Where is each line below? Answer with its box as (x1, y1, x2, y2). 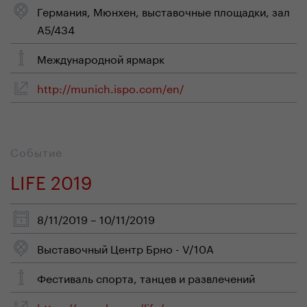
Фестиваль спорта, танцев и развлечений (37, 269, 255, 286)
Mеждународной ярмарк (37, 49, 164, 66)
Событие (10, 143, 62, 160)
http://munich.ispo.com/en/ (37, 79, 184, 96)
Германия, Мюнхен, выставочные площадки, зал (37, 2, 290, 19)
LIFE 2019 (10, 166, 92, 194)
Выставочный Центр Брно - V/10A (37, 239, 214, 256)
